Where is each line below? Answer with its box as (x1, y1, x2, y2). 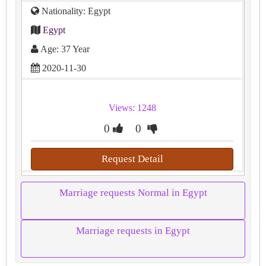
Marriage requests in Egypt (76, 225, 190, 237)
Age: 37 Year (39, 44, 90, 55)
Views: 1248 (108, 103, 156, 113)
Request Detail (101, 153, 163, 165)
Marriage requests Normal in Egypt (59, 187, 207, 199)
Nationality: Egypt (39, 6, 110, 17)
